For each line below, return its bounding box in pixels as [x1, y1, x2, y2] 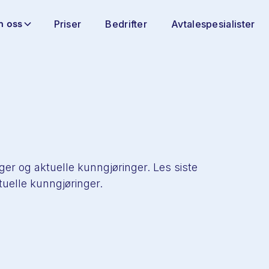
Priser [53, 18, 82, 30]
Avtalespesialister [171, 18, 255, 30]
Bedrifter [105, 18, 148, 30]
